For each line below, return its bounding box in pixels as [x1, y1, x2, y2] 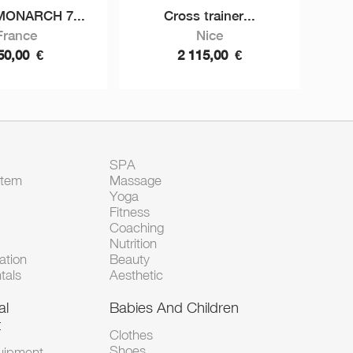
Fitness [109, 204, 150, 220]
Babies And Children [109, 299, 239, 316]
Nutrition [109, 236, 157, 251]
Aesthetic [109, 267, 163, 283]
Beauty [109, 251, 150, 267]
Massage [109, 173, 162, 188]
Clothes [109, 327, 153, 343]
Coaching [109, 220, 164, 236]
